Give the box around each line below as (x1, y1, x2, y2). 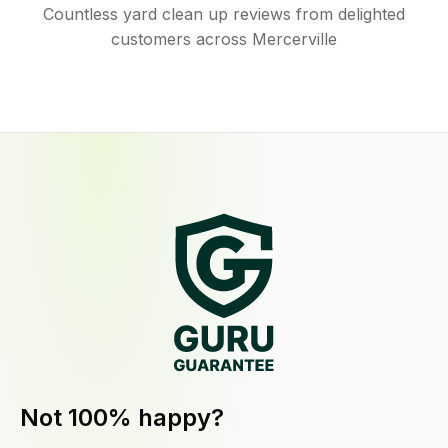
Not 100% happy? (20, 403, 224, 433)
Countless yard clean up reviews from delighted (43, 4, 405, 24)
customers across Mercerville (111, 29, 337, 49)
